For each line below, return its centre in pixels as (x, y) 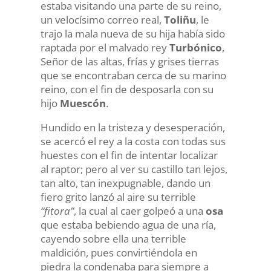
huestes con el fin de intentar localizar (129, 155)
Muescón (83, 103)
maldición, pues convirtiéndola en (119, 253)
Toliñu (180, 20)
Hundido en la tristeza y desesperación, (132, 127)
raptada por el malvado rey (105, 47)
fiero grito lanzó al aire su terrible (118, 197)
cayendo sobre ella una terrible (113, 239)
